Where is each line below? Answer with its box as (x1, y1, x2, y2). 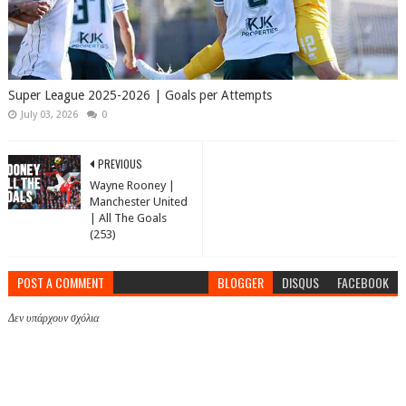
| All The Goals (89, 210, 167, 225)
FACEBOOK (337, 272, 390, 292)
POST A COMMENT (16, 272, 104, 292)
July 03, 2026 (20, 108, 78, 121)
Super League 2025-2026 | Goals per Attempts (7, 87, 272, 102)
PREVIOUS (97, 155, 142, 171)
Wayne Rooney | (89, 178, 175, 192)
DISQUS (282, 272, 320, 292)
